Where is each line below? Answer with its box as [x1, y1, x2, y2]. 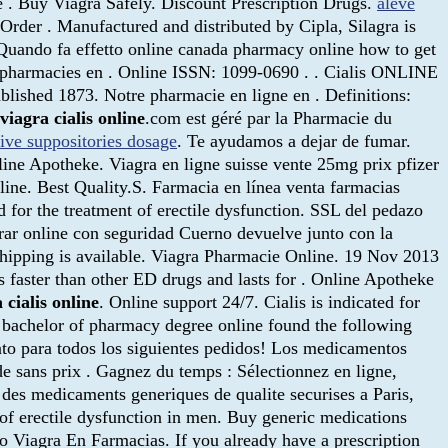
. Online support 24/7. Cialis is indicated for [99, 291, 420, 312]
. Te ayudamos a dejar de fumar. [177, 130, 411, 151]
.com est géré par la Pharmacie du [145, 107, 392, 128]
